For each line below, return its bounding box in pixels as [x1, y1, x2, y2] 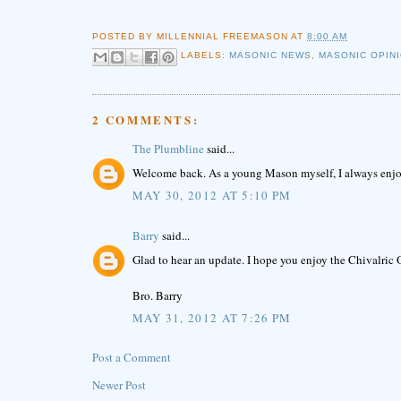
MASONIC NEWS [228, 50, 311, 61]
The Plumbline [132, 141, 204, 158]
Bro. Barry [132, 286, 183, 303]
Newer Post [91, 377, 146, 394]
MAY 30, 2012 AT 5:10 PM [132, 187, 292, 204]
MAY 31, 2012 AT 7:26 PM [132, 310, 292, 327]
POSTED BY [91, 31, 157, 42]
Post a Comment [91, 349, 171, 366]
